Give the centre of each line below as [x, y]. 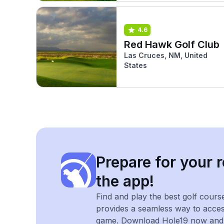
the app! [125, 181]
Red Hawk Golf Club [172, 44]
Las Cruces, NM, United [166, 55]
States [135, 65]
